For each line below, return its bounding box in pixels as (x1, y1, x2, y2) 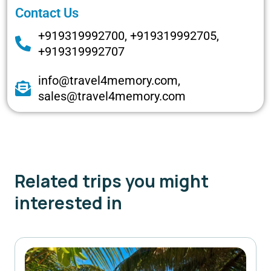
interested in (15, 191, 122, 215)
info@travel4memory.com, (38, 73, 180, 88)
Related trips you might (15, 169, 209, 193)
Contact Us (15, 5, 79, 21)
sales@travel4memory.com (38, 89, 186, 104)
